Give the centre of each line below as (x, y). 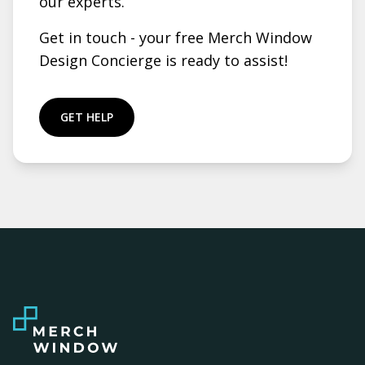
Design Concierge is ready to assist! (163, 60)
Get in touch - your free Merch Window (176, 37)
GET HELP (87, 117)
